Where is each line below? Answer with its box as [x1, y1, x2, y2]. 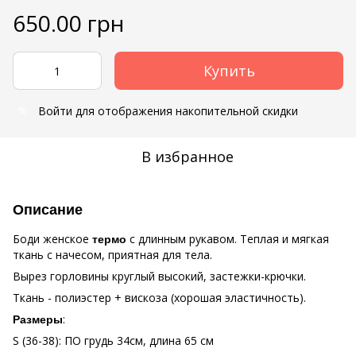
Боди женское [13, 231, 92, 246]
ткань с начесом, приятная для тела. [13, 247, 212, 262]
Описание [13, 202, 83, 218]
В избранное [141, 147, 234, 166]
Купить [203, 61, 255, 80]
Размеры [13, 313, 63, 326]
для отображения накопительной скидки [72, 103, 298, 118]
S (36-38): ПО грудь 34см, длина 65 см [13, 333, 214, 348]
